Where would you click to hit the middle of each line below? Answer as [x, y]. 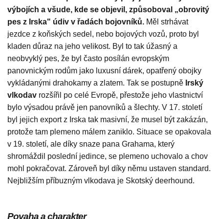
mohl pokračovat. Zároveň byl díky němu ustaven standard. [109, 169]
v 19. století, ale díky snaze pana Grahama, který [91, 144]
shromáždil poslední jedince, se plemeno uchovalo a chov [108, 156]
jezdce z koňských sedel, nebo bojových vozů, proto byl [103, 34]
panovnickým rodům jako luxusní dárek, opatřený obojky [104, 71]
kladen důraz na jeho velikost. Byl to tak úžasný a [92, 46]
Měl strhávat [166, 22]
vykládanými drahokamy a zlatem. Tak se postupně [96, 83]
